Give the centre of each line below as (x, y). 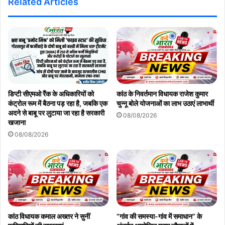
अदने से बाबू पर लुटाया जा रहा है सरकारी (56, 113)
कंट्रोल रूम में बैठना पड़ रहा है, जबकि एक (58, 103)
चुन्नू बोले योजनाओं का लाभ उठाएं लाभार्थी (165, 103)
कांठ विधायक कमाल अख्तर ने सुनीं (49, 216)
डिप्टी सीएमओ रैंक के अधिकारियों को (51, 93)
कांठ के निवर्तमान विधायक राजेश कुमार (162, 93)
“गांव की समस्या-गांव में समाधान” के (159, 216)
